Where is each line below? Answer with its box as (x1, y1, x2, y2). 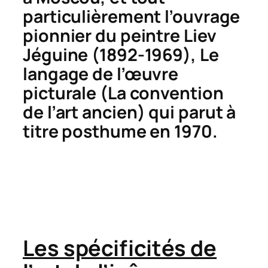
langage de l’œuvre (23, 62, 179, 86)
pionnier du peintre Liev (23, 23, 217, 47)
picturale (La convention (23, 81, 224, 105)
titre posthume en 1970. (23, 119, 218, 143)
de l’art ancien (23, 100, 138, 124)
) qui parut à (137, 100, 236, 124)
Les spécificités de (23, 233, 217, 263)
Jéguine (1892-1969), (23, 42, 200, 66)
